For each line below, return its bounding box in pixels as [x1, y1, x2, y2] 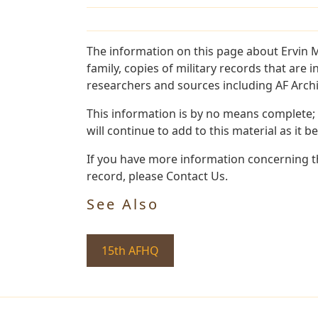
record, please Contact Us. [87, 168, 228, 184]
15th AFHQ [102, 242, 159, 258]
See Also [87, 194, 159, 214]
